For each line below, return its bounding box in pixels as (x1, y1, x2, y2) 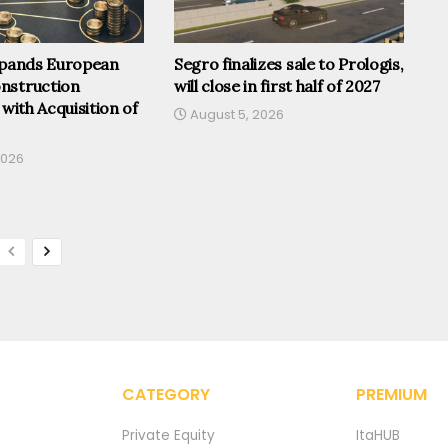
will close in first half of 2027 (173, 76, 380, 97)
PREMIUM (356, 382, 427, 406)
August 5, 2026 (186, 105, 284, 125)
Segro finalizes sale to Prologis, (173, 54, 404, 75)
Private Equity (122, 425, 215, 445)
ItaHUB (356, 425, 400, 445)
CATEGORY (122, 382, 210, 406)
